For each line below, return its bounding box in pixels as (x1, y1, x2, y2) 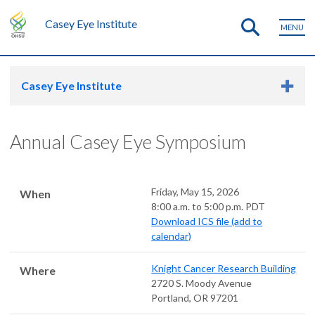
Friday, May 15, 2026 (151, 186, 240, 198)
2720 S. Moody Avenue (151, 277, 252, 289)
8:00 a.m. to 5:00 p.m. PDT (151, 200, 266, 212)
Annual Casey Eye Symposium (10, 130, 246, 153)
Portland (151, 292, 190, 304)
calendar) (151, 230, 192, 242)
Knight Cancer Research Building (151, 262, 297, 274)
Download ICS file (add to (151, 215, 263, 227)
